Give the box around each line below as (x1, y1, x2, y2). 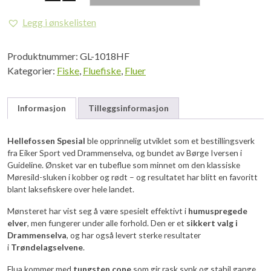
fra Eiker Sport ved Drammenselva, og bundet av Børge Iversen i (7, 147, 242, 158)
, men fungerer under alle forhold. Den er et (27, 217, 186, 228)
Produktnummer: (7, 50, 80, 62)
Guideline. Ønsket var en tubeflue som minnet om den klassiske (7, 159, 240, 170)
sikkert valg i (186, 217, 238, 228)
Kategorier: (7, 65, 57, 76)
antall (7, 24, 30, 36)
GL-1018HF (80, 50, 129, 62)
